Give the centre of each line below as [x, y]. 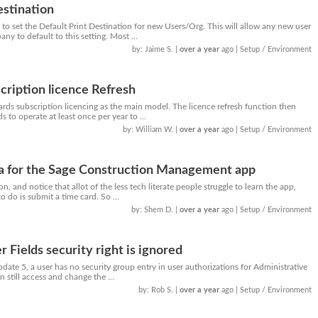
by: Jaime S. [154, 49]
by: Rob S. [157, 290]
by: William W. [149, 130]
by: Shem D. [154, 210]
